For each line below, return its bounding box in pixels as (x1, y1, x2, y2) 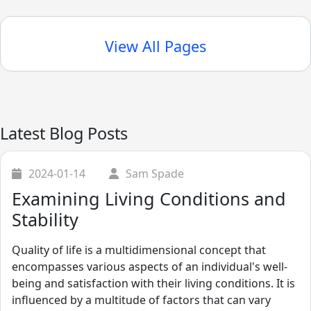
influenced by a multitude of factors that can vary (12, 292, 271, 308)
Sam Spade (126, 165, 184, 181)
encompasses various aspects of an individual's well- (12, 258, 287, 274)
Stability (12, 207, 78, 231)
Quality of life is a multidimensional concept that (12, 242, 266, 258)
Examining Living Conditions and (12, 186, 286, 210)
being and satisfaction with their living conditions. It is (12, 275, 295, 291)
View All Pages (105, 35, 206, 56)
